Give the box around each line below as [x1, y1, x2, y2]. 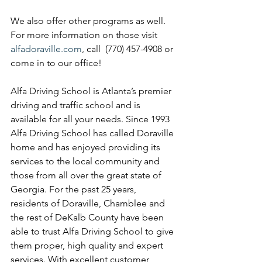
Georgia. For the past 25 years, [11, 184, 139, 195]
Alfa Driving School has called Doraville [11, 127, 176, 139]
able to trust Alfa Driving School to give [11, 226, 176, 237]
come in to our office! [11, 57, 102, 68]
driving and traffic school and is [11, 99, 143, 111]
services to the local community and [11, 156, 162, 167]
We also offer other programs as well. [11, 15, 168, 26]
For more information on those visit [11, 29, 160, 40]
